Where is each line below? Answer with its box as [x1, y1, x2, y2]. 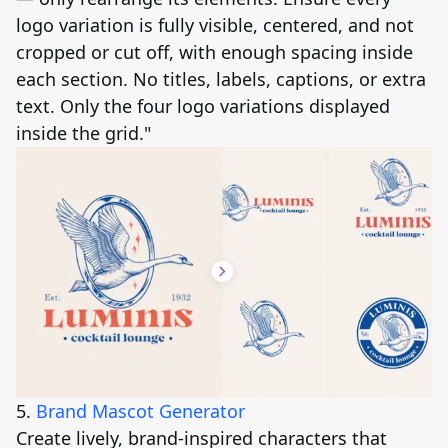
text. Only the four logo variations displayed [16, 93, 390, 118]
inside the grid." [16, 120, 151, 145]
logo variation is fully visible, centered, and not [16, 12, 414, 37]
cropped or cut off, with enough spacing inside [16, 39, 413, 64]
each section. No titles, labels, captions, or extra [16, 66, 426, 91]
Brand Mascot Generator [36, 398, 245, 423]
